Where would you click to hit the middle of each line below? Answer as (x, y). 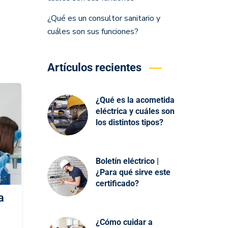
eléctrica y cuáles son (135, 111)
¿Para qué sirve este (133, 172)
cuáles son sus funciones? (93, 32)
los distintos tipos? (129, 122)
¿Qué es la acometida (135, 100)
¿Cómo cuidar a (124, 222)
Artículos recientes (94, 67)
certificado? (117, 183)
